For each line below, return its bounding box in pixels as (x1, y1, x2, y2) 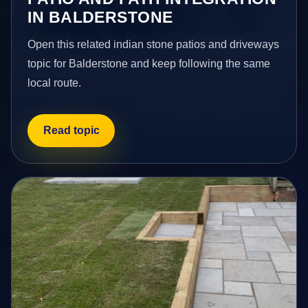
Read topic (43, 124, 100, 136)
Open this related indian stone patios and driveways (27, 38, 280, 51)
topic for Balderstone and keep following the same (27, 58, 271, 70)
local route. (27, 77, 82, 89)
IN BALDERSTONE (27, 8, 173, 27)
